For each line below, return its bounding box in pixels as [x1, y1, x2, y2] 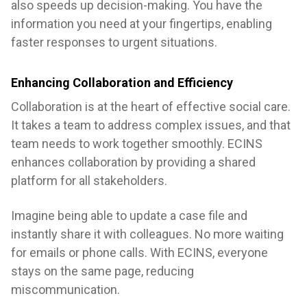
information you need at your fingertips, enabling [11, 16, 272, 32]
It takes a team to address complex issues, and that [11, 118, 291, 133]
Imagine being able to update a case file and [11, 208, 247, 223]
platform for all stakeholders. [11, 173, 167, 188]
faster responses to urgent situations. [11, 35, 217, 50]
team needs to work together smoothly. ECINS [11, 136, 262, 151]
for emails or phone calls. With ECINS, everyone [11, 245, 268, 260]
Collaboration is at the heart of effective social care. [11, 99, 291, 114]
